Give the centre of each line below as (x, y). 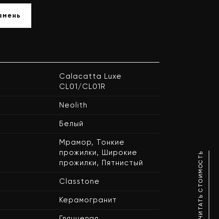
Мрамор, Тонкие (92, 142)
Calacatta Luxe (90, 76)
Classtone (79, 181)
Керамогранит (88, 200)
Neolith (73, 105)
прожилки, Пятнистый (101, 163)
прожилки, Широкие (98, 153)
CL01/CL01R (82, 87)
